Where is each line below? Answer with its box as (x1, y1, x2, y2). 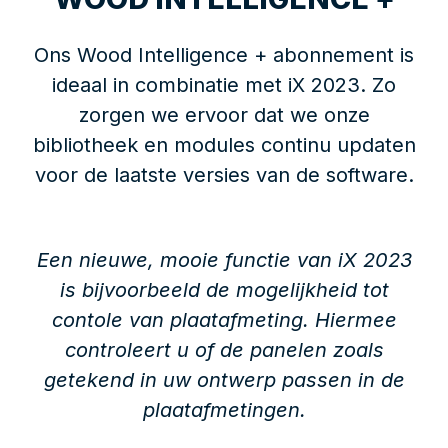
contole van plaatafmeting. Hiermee (51, 308, 397, 333)
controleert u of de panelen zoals (64, 338, 384, 363)
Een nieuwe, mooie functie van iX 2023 (36, 248, 412, 273)
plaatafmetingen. (142, 398, 306, 423)
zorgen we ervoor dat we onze (78, 103, 370, 128)
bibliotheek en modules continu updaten (32, 133, 416, 158)
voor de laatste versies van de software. (34, 163, 414, 188)
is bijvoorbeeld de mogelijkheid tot (59, 278, 389, 303)
